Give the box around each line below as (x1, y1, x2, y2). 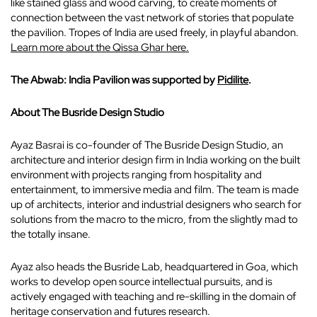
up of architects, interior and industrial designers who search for (11, 197, 301, 212)
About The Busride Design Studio (11, 105, 164, 120)
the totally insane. (11, 227, 91, 242)
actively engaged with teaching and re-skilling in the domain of (11, 289, 296, 304)
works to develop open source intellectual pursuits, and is (11, 275, 272, 289)
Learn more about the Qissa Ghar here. (11, 40, 189, 55)
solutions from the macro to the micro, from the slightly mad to (11, 212, 298, 227)
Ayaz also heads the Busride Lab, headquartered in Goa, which (11, 260, 298, 275)
